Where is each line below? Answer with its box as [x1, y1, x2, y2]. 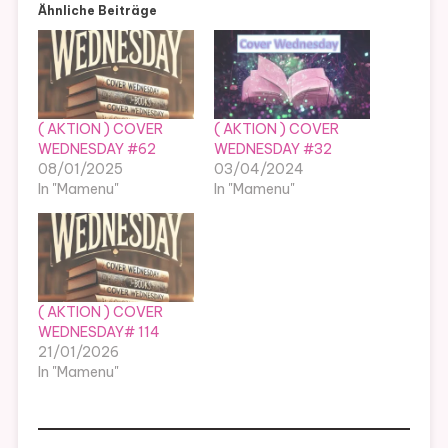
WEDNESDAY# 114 [37, 323, 160, 342]
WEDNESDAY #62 [37, 140, 156, 159]
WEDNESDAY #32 [214, 140, 332, 159]
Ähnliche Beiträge [37, 2, 157, 18]
